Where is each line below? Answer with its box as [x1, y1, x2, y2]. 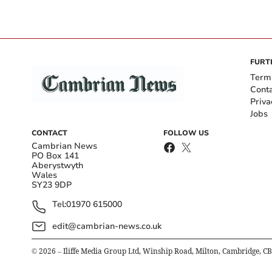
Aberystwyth [32, 160, 83, 171]
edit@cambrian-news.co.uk [52, 220, 161, 232]
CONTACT [32, 128, 67, 138]
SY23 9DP [32, 179, 72, 191]
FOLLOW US [163, 128, 209, 138]
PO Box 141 [32, 150, 79, 161]
